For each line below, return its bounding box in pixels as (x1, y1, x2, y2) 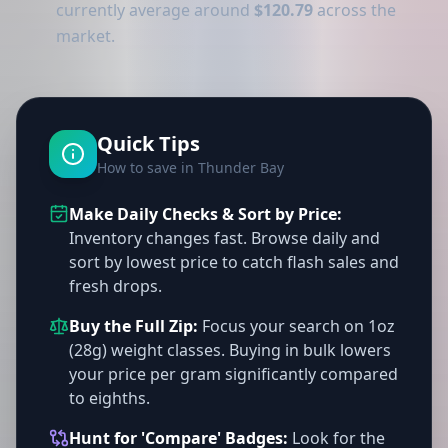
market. (56, 25, 115, 47)
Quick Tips (97, 130, 200, 157)
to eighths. (69, 387, 150, 409)
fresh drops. (69, 275, 162, 297)
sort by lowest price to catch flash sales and (69, 251, 399, 273)
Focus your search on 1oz (198, 315, 395, 337)
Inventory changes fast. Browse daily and (69, 227, 380, 249)
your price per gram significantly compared (69, 363, 398, 385)
